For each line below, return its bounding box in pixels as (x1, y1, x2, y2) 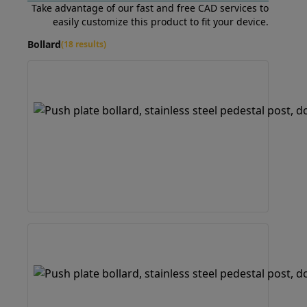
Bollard (27, 38, 61, 51)
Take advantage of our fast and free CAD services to (32, 1, 269, 14)
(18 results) (61, 38, 106, 50)
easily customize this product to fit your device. (53, 15, 269, 28)
